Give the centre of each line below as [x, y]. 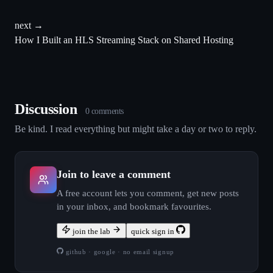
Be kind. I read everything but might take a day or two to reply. [136, 129]
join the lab [90, 232]
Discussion [48, 109]
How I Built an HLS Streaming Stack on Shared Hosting [124, 40]
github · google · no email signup [119, 251]
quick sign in [153, 232]
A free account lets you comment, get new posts [148, 193]
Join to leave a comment [114, 174]
